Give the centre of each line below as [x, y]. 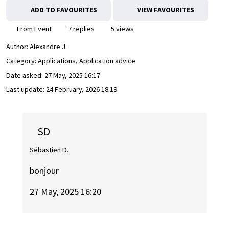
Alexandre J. [48, 47]
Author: [18, 47]
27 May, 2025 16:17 [72, 75]
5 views [122, 29]
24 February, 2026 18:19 [82, 90]
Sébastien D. [49, 150]
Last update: [26, 90]
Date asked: [25, 75]
